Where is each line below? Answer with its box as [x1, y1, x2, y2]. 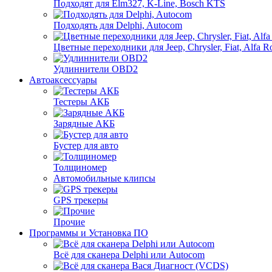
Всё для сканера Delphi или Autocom [53, 250, 205, 260]
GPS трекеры [53, 195, 108, 205]
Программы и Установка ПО [29, 228, 148, 238]
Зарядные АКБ [53, 118, 115, 129]
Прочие [53, 217, 85, 227]
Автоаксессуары [29, 75, 97, 85]
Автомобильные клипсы [53, 173, 155, 183]
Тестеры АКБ [53, 97, 109, 107]
